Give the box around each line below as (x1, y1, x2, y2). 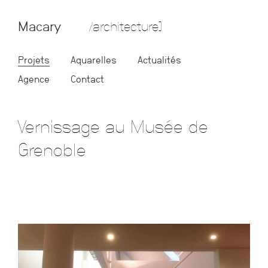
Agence (18, 74, 50, 85)
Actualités (138, 54, 181, 66)
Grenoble (18, 139, 86, 162)
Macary (18, 19, 65, 34)
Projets (18, 54, 50, 66)
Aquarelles (71, 54, 117, 66)
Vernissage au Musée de (18, 116, 208, 138)
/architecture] (89, 19, 162, 35)
